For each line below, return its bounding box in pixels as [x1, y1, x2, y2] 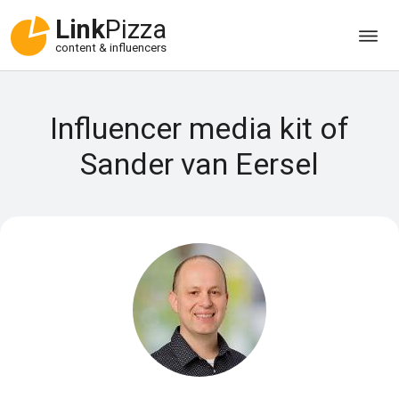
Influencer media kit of [49, 110, 349, 146]
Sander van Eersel [79, 146, 319, 182]
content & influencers [55, 41, 167, 55]
